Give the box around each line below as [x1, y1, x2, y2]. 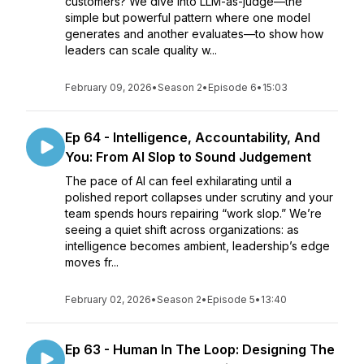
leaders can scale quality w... [65, 43, 217, 57]
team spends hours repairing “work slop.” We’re [65, 206, 322, 220]
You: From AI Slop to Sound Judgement [65, 149, 311, 165]
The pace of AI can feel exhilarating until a [65, 174, 292, 188]
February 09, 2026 [65, 81, 152, 93]
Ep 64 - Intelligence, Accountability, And [65, 129, 320, 145]
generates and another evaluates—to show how [65, 27, 323, 41]
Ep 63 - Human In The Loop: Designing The [65, 341, 335, 357]
